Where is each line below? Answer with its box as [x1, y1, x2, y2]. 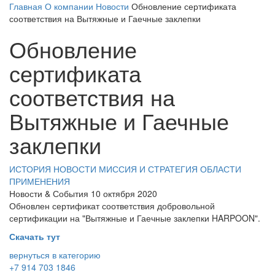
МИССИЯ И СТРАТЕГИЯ [99, 163, 198, 175]
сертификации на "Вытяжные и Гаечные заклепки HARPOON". [9, 212, 260, 224]
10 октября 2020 [91, 187, 157, 199]
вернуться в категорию [9, 249, 101, 261]
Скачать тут [9, 230, 60, 242]
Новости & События [9, 187, 88, 199]
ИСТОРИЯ [9, 163, 51, 175]
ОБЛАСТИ [200, 163, 241, 175]
